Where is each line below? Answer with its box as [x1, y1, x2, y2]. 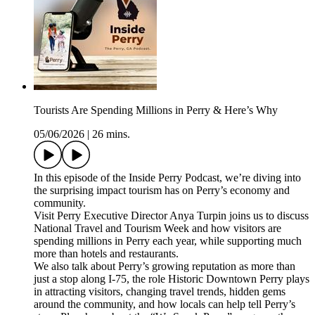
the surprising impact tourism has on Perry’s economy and [34, 184, 290, 197]
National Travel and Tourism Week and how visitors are [34, 222, 281, 235]
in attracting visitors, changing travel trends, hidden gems [34, 285, 285, 298]
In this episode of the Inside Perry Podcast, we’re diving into [34, 172, 301, 184]
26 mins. [92, 128, 130, 141]
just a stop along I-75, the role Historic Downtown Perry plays [34, 273, 309, 285]
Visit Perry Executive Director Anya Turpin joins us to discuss [34, 210, 309, 222]
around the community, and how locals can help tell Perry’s [34, 298, 295, 311]
